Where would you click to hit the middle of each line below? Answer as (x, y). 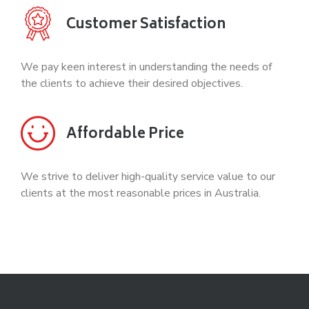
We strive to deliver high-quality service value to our (148, 176)
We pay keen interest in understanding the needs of (146, 67)
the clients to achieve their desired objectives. (132, 83)
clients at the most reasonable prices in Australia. (141, 193)
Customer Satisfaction (146, 25)
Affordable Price (125, 134)
